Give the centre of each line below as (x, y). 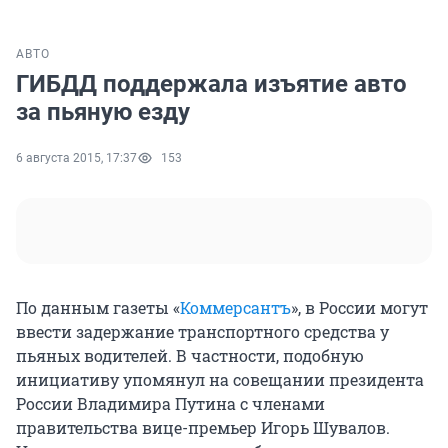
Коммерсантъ (235, 308)
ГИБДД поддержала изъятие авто (211, 84)
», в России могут (359, 308)
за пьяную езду (103, 112)
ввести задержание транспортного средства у (202, 332)
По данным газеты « (98, 308)
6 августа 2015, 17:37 (76, 158)
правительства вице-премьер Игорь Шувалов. (203, 428)
